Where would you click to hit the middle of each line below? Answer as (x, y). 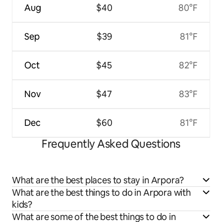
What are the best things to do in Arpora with (101, 192)
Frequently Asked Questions (111, 144)
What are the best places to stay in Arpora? (98, 180)
